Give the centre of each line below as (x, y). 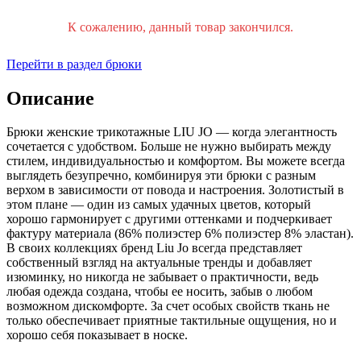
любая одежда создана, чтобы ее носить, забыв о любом (160, 292)
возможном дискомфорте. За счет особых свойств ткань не (168, 306)
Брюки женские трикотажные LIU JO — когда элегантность (172, 132)
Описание (50, 98)
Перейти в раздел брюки (74, 64)
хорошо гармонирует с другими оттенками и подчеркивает (169, 219)
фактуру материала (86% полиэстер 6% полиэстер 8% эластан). (180, 234)
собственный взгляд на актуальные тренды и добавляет (159, 263)
